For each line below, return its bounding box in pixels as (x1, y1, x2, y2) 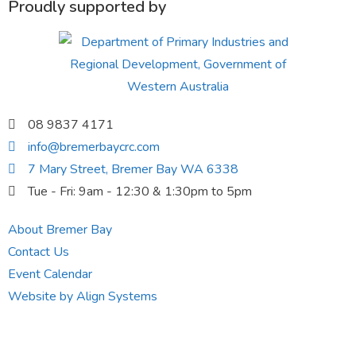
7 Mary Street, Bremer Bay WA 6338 (28, 161, 238, 179)
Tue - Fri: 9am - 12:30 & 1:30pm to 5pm (28, 183, 252, 201)
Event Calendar (8, 265, 92, 284)
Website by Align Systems (8, 288, 157, 306)
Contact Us (8, 243, 69, 261)
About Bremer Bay (8, 221, 112, 239)
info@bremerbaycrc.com (28, 138, 160, 157)
